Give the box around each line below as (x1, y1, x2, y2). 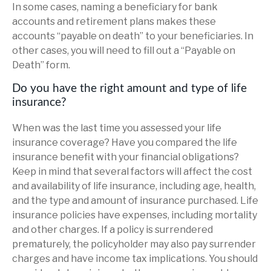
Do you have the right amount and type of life (12, 82, 247, 94)
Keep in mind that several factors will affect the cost (12, 165, 252, 177)
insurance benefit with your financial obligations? (12, 151, 239, 163)
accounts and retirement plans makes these (12, 15, 216, 27)
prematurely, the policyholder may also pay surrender (12, 238, 256, 250)
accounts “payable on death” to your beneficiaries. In (12, 30, 253, 42)
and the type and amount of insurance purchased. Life (12, 194, 258, 206)
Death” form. (12, 59, 70, 71)
